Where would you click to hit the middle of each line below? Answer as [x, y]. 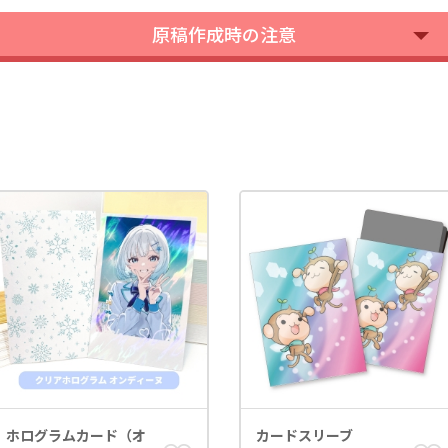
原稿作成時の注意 [224, 33]
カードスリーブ [304, 435]
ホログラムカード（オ [76, 435]
